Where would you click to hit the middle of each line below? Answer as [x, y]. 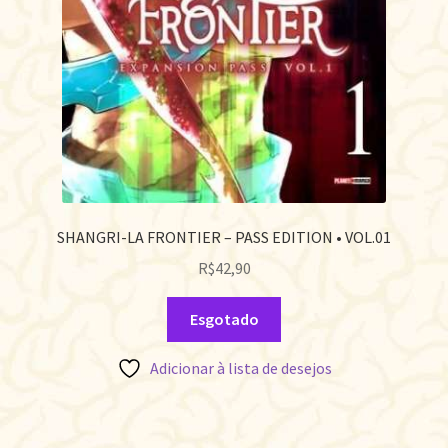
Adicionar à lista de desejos [240, 367]
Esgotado [224, 318]
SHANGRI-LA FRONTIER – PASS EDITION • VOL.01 [224, 237]
